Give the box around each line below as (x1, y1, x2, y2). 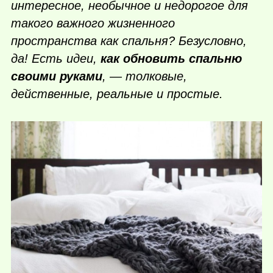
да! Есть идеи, (11, 52, 101, 66)
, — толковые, (102, 69, 187, 83)
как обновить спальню (101, 52, 242, 66)
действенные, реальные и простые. (11, 87, 223, 101)
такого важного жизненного (11, 16, 175, 30)
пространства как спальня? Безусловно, (11, 34, 247, 48)
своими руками (11, 69, 102, 83)
